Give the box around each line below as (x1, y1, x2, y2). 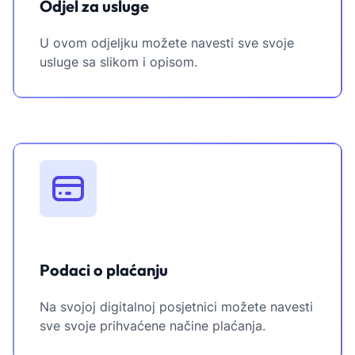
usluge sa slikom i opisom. (40, 54, 197, 71)
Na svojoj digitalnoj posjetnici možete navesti (40, 299, 313, 315)
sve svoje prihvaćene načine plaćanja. (40, 318, 265, 334)
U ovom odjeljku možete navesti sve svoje (40, 35, 294, 52)
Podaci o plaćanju (40, 260, 168, 281)
